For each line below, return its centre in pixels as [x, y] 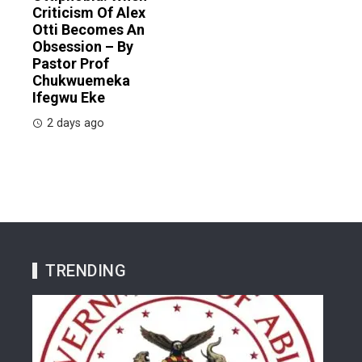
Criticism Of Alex [89, 12]
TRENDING [86, 270]
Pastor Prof [71, 63]
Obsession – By [83, 46]
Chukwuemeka [81, 80]
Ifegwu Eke [69, 97]
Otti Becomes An [88, 29]
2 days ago [76, 123]
